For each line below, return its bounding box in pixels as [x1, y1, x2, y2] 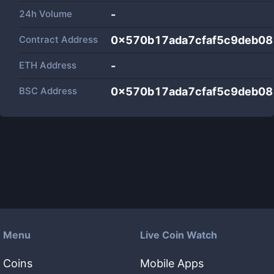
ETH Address [19, 59, 76, 71]
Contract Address [19, 34, 98, 45]
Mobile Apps [140, 257, 204, 270]
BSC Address [19, 85, 77, 97]
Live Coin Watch [140, 229, 217, 241]
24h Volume [19, 8, 72, 20]
